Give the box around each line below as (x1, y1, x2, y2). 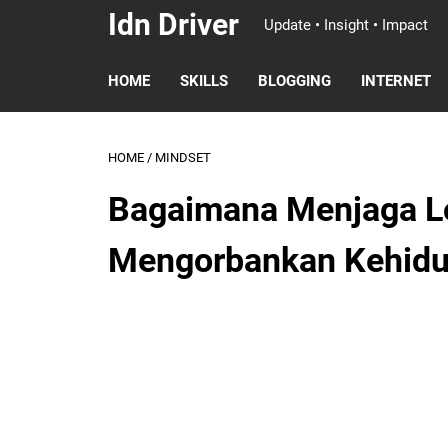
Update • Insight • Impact (264, 16, 428, 34)
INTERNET (361, 72, 431, 90)
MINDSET (155, 150, 211, 165)
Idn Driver (108, 7, 239, 42)
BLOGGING (258, 72, 331, 90)
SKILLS (180, 72, 228, 90)
